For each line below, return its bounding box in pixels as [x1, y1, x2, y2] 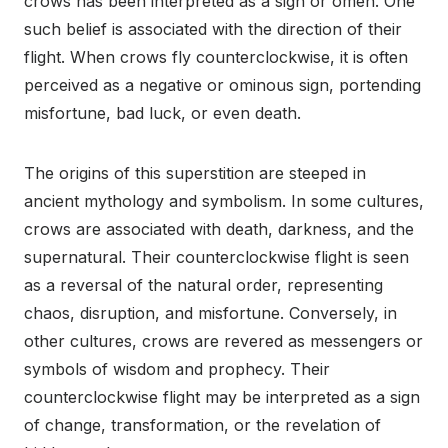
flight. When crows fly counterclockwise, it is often [24, 47, 408, 68]
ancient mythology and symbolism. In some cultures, [24, 191, 424, 212]
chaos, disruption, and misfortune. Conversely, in [24, 303, 397, 324]
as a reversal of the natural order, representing [24, 275, 383, 296]
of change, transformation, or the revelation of [24, 415, 381, 436]
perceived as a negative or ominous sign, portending [24, 75, 421, 96]
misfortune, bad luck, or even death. [24, 103, 301, 124]
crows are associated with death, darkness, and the [24, 219, 414, 240]
